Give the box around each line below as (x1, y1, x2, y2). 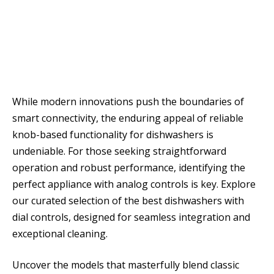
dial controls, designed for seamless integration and (12, 210, 250, 224)
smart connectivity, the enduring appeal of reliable (12, 111, 243, 125)
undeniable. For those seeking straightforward (12, 144, 226, 158)
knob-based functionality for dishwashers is (12, 127, 213, 141)
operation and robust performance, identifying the (12, 160, 245, 174)
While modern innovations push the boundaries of (12, 94, 244, 108)
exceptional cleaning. (12, 226, 108, 240)
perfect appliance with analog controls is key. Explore (12, 177, 256, 191)
